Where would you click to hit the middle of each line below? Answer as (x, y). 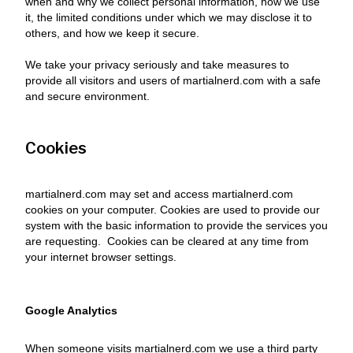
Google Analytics (71, 310)
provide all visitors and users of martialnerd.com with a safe (173, 80)
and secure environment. (87, 96)
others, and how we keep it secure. (112, 33)
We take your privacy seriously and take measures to (157, 65)
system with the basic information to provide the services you (176, 225)
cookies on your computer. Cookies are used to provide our (173, 210)
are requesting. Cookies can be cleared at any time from (167, 241)
